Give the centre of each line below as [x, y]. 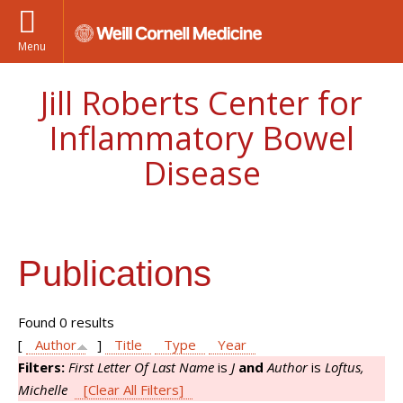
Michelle [43, 390]
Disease [201, 173]
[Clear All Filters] [134, 390]
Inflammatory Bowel [201, 138]
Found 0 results [66, 322]
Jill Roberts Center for [201, 103]
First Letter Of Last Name [141, 367]
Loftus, [345, 367]
